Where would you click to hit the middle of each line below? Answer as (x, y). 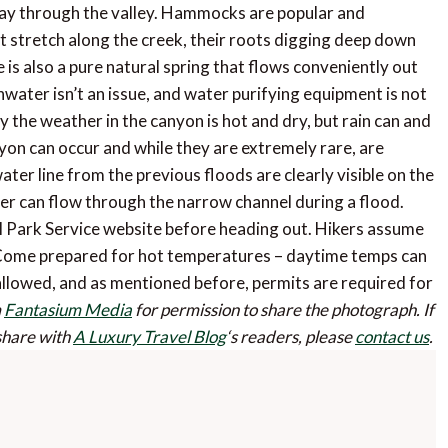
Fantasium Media (68, 310)
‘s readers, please (290, 337)
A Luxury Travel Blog (149, 337)
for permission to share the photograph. (276, 310)
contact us (392, 337)
